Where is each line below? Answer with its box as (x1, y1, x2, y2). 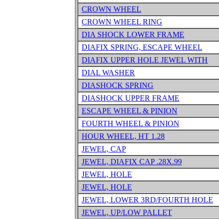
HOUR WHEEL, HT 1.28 (82, 132, 165, 140)
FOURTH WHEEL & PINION (82, 119, 179, 128)
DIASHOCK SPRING (82, 81, 153, 89)
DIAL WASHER (82, 68, 135, 77)
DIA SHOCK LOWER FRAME (82, 30, 184, 39)
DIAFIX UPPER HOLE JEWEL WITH (82, 56, 208, 64)
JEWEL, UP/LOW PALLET (82, 208, 172, 217)
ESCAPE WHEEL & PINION (82, 107, 177, 115)
